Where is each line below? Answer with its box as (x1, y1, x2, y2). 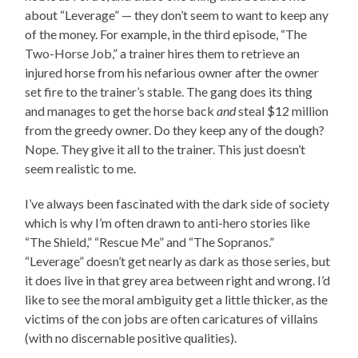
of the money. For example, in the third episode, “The (25, 26, 308, 42)
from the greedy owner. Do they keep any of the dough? (25, 122, 325, 138)
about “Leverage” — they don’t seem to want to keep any (25, 7, 329, 23)
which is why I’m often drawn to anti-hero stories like (25, 215, 311, 231)
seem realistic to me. (25, 161, 137, 177)
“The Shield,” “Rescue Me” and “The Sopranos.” (25, 234, 275, 250)
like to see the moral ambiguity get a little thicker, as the (25, 292, 328, 308)
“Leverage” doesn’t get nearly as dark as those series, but (25, 253, 331, 269)
